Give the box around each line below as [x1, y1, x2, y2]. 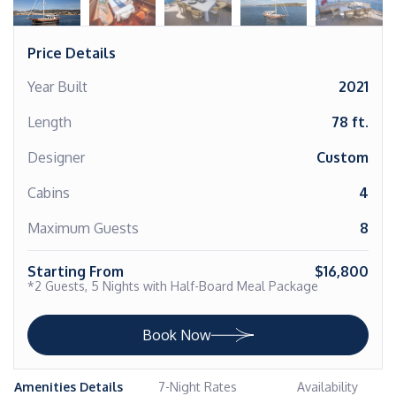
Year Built [27, 78, 88, 95]
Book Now [142, 326, 211, 344]
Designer [27, 148, 85, 166]
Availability [296, 379, 358, 394]
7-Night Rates [158, 379, 238, 394]
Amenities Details [14, 379, 124, 394]
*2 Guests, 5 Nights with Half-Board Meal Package [27, 278, 318, 293]
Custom [316, 148, 369, 166]
